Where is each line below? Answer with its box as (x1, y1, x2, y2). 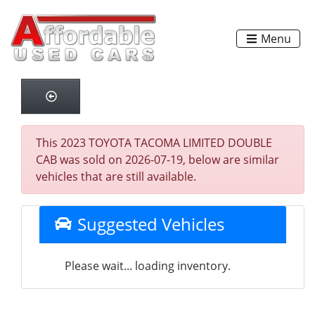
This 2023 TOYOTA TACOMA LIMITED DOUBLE (36, 135, 272, 150)
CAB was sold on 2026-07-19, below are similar (36, 152, 279, 167)
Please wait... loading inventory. (65, 258, 231, 274)
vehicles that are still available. (36, 169, 196, 184)
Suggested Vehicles (72, 212, 224, 236)
